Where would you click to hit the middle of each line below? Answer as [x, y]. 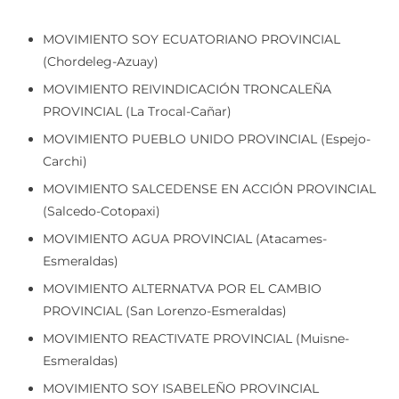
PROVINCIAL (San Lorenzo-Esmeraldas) [165, 286]
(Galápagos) [80, 386]
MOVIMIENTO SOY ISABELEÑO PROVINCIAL [181, 364]
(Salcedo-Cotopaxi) [102, 187]
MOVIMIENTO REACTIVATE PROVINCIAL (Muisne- [196, 314]
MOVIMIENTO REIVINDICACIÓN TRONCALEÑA [187, 65]
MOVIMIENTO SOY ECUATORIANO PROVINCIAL [191, 15]
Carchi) [65, 137]
